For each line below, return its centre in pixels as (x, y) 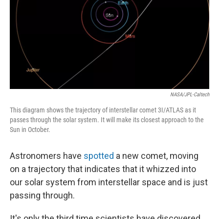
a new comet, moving (156, 156)
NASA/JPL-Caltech (190, 95)
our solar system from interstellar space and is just (109, 182)
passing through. (42, 195)
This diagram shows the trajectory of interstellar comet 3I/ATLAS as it (103, 110)
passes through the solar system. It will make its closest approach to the (107, 120)
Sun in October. (30, 130)
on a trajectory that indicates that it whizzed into (103, 169)
